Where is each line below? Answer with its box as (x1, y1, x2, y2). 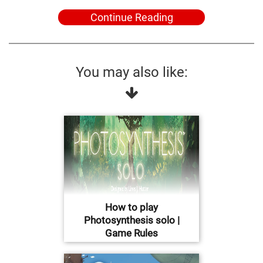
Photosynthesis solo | (83, 214, 180, 227)
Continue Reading (90, 11, 173, 24)
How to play (105, 201, 158, 214)
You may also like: (75, 64, 188, 81)
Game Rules (105, 227, 158, 240)
